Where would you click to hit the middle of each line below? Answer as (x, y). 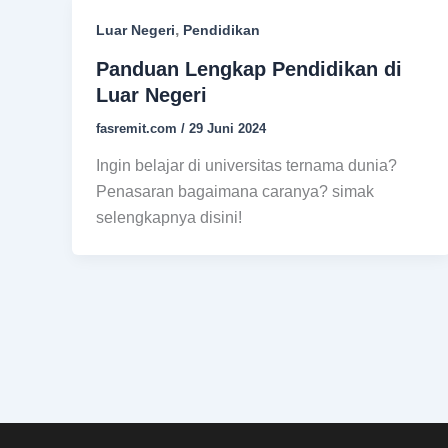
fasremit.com (138, 128)
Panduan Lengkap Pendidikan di (249, 68)
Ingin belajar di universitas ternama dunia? (246, 166)
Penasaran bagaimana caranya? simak (235, 192)
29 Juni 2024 (227, 128)
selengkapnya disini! (169, 218)
